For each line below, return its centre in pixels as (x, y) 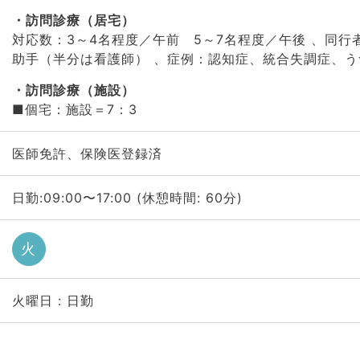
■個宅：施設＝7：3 (74, 109)
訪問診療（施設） (80, 90)
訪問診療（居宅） (80, 20)
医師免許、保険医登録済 (87, 153)
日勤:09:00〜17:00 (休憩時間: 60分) (127, 198)
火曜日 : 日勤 (53, 301)
